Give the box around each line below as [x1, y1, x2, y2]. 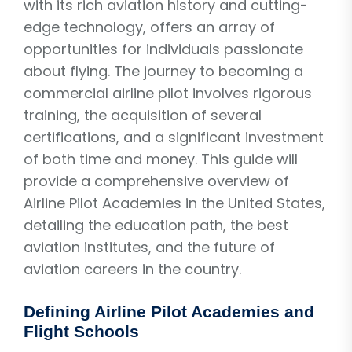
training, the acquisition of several [24, 104, 262, 125]
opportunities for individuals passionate [24, 38, 303, 59]
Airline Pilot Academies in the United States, [24, 192, 325, 213]
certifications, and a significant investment [24, 126, 324, 147]
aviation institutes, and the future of [24, 236, 275, 257]
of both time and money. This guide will [24, 148, 298, 169]
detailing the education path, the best [24, 214, 288, 235]
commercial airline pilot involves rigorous [24, 82, 312, 103]
